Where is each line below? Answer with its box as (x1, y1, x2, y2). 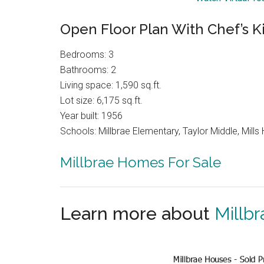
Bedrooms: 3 (60, 49, 114, 60)
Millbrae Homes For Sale (60, 154, 221, 171)
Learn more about (60, 203, 214, 224)
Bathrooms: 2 (60, 64, 116, 75)
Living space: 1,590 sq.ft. (60, 80, 161, 91)
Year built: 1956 (60, 110, 123, 121)
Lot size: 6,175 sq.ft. (60, 95, 143, 106)
